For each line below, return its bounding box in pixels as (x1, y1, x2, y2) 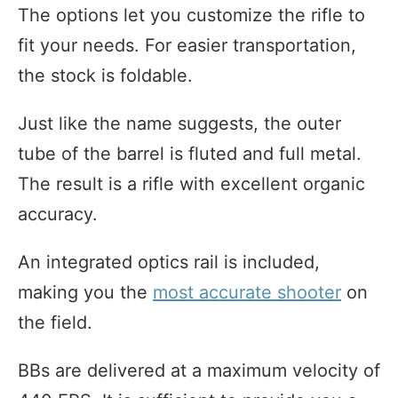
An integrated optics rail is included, (18, 251, 320, 273)
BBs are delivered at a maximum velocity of (18, 359, 380, 381)
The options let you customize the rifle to (18, 4, 365, 26)
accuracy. (18, 203, 98, 225)
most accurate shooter (153, 281, 341, 303)
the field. (18, 311, 92, 333)
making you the (18, 281, 153, 303)
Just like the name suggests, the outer (18, 112, 341, 134)
